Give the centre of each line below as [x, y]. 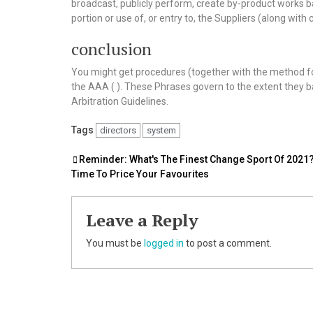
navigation [121, 186]
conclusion [111, 49]
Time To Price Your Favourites [140, 174]
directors [118, 131]
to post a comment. [228, 243]
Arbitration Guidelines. [120, 102]
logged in [164, 243]
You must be [115, 243]
